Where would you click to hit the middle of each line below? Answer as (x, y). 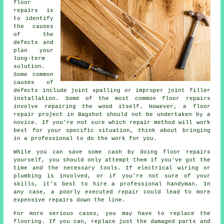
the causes (33, 26)
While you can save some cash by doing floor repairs (112, 152)
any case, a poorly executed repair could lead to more (112, 192)
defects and (33, 42)
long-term (29, 58)
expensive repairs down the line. (70, 200)
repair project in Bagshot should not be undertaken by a (112, 114)
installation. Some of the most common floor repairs (112, 98)
